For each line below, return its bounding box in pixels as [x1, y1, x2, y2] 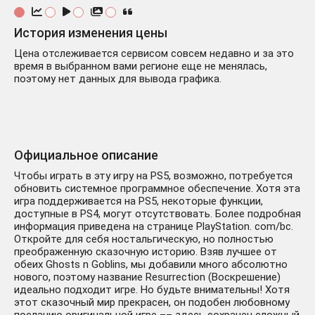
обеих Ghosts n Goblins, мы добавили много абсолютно [14, 258, 288, 271]
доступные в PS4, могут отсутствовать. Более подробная [14, 207, 301, 221]
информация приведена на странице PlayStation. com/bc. [14, 220, 293, 233]
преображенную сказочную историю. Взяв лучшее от [14, 245, 277, 259]
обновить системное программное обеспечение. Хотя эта [14, 182, 300, 195]
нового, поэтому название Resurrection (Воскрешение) [14, 271, 281, 284]
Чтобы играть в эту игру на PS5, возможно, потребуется [14, 169, 292, 183]
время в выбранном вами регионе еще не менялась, [14, 60, 267, 73]
